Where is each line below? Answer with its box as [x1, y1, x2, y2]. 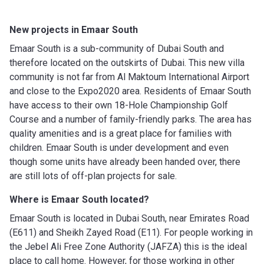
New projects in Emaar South [9, 24, 140, 35]
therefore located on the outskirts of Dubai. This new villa [9, 57, 245, 68]
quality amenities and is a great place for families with [9, 127, 232, 139]
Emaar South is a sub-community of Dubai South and [9, 42, 224, 54]
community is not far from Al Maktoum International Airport [9, 71, 249, 82]
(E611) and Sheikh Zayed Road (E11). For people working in [9, 226, 253, 238]
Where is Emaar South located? [9, 193, 149, 205]
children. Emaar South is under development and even [9, 141, 229, 153]
